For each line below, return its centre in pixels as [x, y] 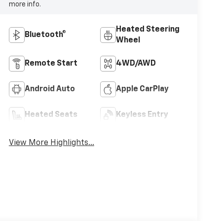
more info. [25, 5]
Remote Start [51, 64]
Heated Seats [51, 115]
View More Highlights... [51, 143]
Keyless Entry [142, 115]
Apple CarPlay [142, 90]
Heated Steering [147, 30]
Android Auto [50, 90]
